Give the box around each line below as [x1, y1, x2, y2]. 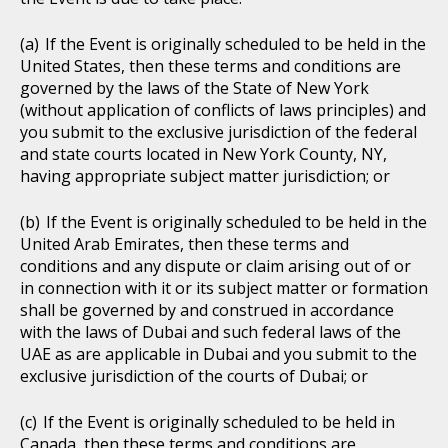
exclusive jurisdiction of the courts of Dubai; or [20, 365, 368, 387]
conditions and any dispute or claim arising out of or [20, 255, 411, 277]
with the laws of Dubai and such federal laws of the [20, 321, 401, 343]
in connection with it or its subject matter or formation [20, 277, 428, 299]
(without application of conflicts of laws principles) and [20, 99, 426, 121]
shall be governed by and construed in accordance [20, 299, 394, 321]
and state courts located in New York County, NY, [20, 143, 387, 165]
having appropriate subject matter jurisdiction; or [20, 165, 390, 187]
